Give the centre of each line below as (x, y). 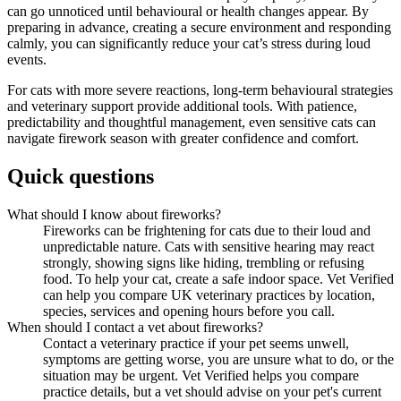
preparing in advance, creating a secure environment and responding (199, 28)
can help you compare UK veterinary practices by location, (209, 295)
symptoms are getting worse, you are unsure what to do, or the (218, 360)
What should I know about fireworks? (114, 215)
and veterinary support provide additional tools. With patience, (182, 107)
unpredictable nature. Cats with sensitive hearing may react (209, 247)
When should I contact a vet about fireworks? (135, 328)
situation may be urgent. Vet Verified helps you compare (201, 376)
